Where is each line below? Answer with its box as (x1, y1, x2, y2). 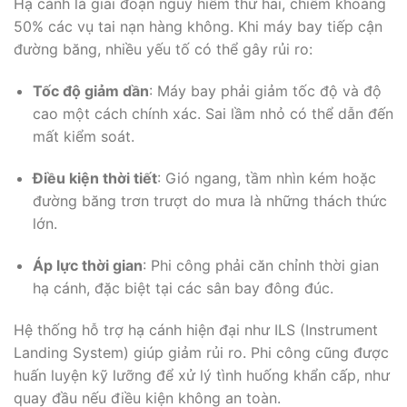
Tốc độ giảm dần (32, 82, 149, 101)
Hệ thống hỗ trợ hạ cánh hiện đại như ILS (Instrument (14, 320, 378, 339)
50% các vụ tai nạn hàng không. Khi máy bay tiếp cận (14, 17, 382, 36)
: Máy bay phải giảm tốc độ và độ (148, 82, 382, 101)
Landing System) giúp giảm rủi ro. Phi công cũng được (14, 342, 389, 362)
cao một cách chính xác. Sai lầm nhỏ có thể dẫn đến (32, 104, 393, 124)
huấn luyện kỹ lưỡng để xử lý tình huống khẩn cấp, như (14, 365, 390, 384)
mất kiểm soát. (32, 127, 134, 146)
